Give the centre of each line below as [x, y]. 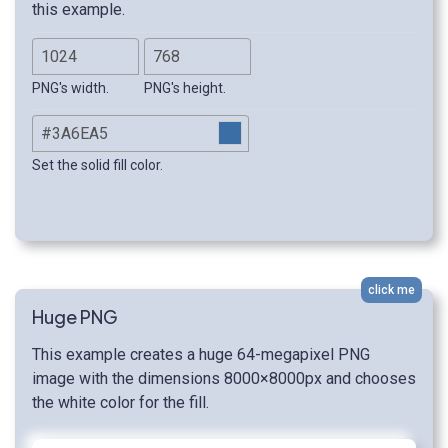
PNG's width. [70, 88]
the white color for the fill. [120, 403]
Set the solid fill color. [97, 165]
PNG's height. [185, 88]
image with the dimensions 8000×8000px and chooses [224, 379]
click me [391, 290]
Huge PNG [75, 317]
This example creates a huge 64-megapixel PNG [201, 355]
